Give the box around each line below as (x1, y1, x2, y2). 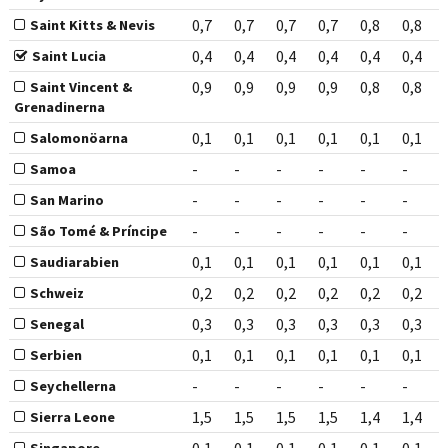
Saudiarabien (29, 253, 119, 272)
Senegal (29, 315, 84, 334)
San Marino (29, 191, 104, 210)
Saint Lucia (31, 47, 106, 66)
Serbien (29, 346, 82, 365)
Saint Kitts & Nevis (29, 16, 155, 35)
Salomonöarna (29, 129, 128, 148)
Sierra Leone (29, 408, 115, 427)
